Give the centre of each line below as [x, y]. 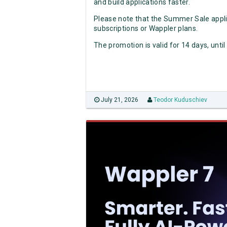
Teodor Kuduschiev [180, 100]
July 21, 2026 [119, 100]
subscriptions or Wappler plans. [146, 28]
